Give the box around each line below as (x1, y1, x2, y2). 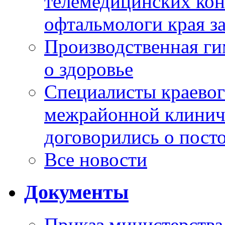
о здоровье (44, 58, 133, 80)
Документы (24, 181, 129, 204)
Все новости (44, 149, 147, 171)
